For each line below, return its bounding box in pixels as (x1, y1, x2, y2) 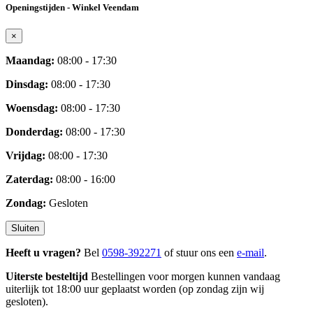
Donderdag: (6, 126, 63, 138)
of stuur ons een (161, 247, 237, 259)
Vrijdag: (6, 150, 45, 162)
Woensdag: (6, 102, 58, 115)
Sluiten (11, 223, 39, 234)
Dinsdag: (6, 78, 48, 91)
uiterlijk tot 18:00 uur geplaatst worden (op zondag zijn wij (6, 283, 264, 296)
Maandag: (6, 54, 54, 67)
